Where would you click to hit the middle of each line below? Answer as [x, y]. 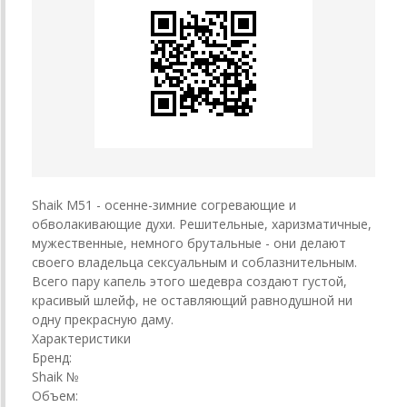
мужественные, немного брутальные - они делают [189, 243]
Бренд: [52, 357]
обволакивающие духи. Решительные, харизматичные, [202, 223]
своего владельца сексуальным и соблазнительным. [194, 262]
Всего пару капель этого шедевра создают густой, [189, 281]
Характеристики [81, 338]
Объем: [55, 395]
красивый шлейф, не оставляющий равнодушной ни [192, 300]
